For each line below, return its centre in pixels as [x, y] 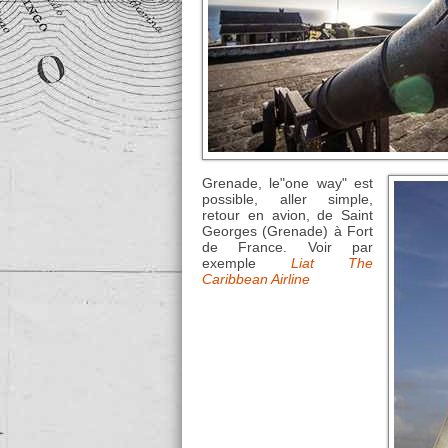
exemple [246, 263]
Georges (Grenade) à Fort [287, 231]
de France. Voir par [287, 247]
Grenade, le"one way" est [287, 183]
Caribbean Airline [256, 279]
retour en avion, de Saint [287, 215]
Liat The [331, 263]
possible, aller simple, [287, 199]
